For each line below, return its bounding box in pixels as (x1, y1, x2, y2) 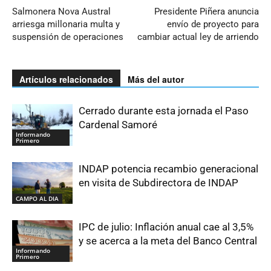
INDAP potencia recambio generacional (79, 162, 258, 175)
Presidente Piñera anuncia (154, 5, 259, 17)
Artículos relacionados (19, 73, 113, 85)
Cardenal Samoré (79, 118, 157, 131)
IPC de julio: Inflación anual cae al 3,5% (79, 220, 253, 233)
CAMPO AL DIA (16, 194, 59, 203)
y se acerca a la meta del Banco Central (79, 234, 257, 247)
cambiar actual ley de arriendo (137, 31, 259, 42)
